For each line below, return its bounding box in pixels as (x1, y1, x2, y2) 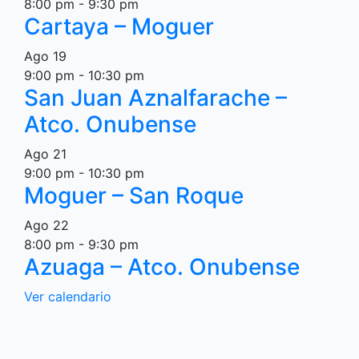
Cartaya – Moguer (24, 13, 214, 40)
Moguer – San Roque (24, 182, 244, 209)
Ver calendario (24, 288, 111, 305)
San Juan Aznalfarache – (24, 84, 287, 111)
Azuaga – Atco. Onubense (24, 253, 300, 280)
